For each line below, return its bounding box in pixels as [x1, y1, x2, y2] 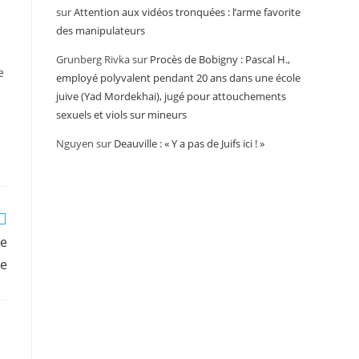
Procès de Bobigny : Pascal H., [150, 52, 290, 67]
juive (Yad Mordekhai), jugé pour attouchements [56, 89, 286, 103]
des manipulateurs [56, 23, 145, 38]
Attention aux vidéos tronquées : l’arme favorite [74, 5, 301, 19]
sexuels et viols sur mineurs [56, 107, 187, 122]
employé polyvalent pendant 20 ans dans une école [56, 71, 301, 85]
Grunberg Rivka [56, 52, 130, 67]
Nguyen [56, 136, 94, 151]
